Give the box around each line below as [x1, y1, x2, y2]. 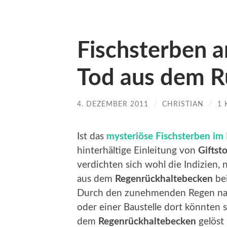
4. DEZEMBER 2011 [77, 100, 148, 108]
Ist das [77, 131, 106, 141]
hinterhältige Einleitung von [77, 145, 198, 156]
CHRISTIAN [162, 100, 204, 108]
